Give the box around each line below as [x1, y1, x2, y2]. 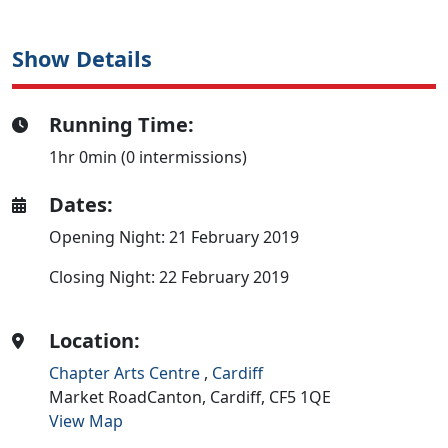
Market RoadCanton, [49, 385, 211, 408]
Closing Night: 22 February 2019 [49, 265, 290, 288]
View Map [49, 409, 124, 432]
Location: [49, 326, 141, 354]
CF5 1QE [269, 385, 332, 408]
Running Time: [49, 110, 195, 138]
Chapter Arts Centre [49, 361, 205, 384]
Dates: [49, 190, 114, 218]
